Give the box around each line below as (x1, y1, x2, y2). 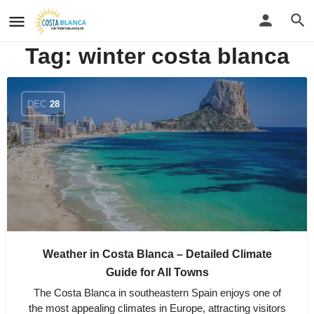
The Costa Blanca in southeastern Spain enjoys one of (33, 287, 281, 299)
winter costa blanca (78, 43, 289, 69)
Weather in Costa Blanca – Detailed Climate (42, 248, 272, 260)
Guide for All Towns (105, 266, 209, 278)
